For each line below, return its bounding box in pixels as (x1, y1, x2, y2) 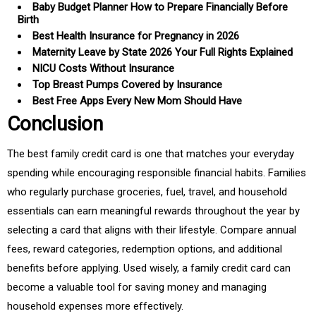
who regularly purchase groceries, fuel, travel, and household (7, 186, 287, 199)
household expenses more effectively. (7, 300, 183, 313)
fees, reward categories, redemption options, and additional (7, 243, 282, 256)
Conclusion (7, 112, 103, 136)
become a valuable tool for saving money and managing (7, 281, 267, 294)
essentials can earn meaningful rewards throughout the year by (7, 205, 300, 218)
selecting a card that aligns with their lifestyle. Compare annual (7, 224, 296, 237)
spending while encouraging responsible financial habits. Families (7, 166, 306, 180)
